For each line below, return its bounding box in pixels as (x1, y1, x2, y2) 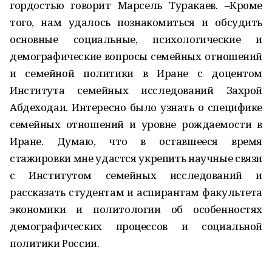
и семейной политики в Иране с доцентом (10, 66, 262, 80)
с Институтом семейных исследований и (10, 168, 262, 182)
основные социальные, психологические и (10, 32, 262, 46)
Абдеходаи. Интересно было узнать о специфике (10, 100, 262, 114)
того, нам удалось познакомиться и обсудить (10, 15, 262, 29)
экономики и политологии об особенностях (10, 202, 262, 216)
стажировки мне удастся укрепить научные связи (10, 151, 262, 165)
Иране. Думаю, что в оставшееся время (10, 134, 262, 148)
